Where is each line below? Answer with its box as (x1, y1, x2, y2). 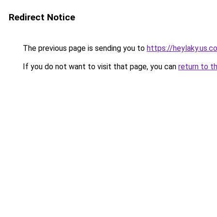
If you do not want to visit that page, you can (21, 62, 178, 71)
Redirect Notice (9, 12, 75, 23)
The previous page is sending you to (21, 44, 147, 53)
